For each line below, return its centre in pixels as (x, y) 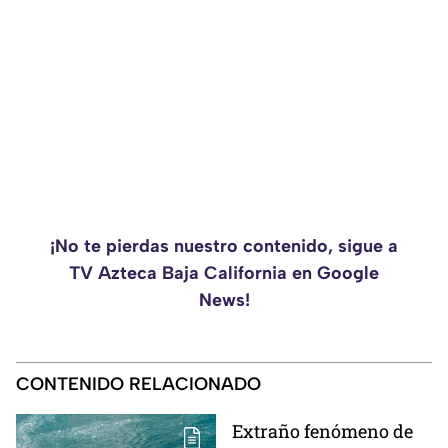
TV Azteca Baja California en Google (224, 273)
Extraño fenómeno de (322, 431)
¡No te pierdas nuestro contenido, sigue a (224, 246)
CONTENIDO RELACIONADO (138, 384)
